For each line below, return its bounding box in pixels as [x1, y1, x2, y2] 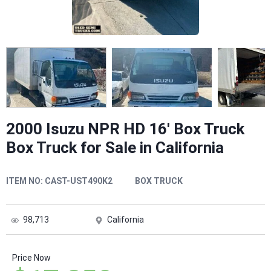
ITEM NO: [6, 176, 43, 186]
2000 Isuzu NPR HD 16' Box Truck [6, 120, 244, 139]
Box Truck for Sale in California [6, 139, 224, 157]
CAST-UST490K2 [45, 176, 113, 186]
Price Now [12, 253, 51, 263]
